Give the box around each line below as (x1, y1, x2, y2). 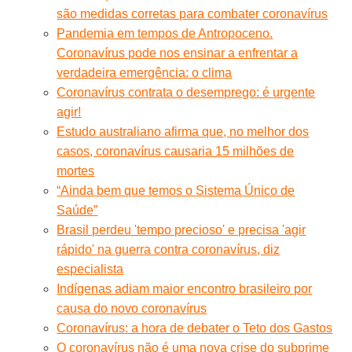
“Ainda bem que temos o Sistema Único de (57, 183, 295, 197)
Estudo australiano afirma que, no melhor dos (57, 124, 310, 138)
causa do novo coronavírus (57, 301, 207, 315)
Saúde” (57, 203, 98, 217)
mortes (57, 163, 95, 178)
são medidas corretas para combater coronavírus (57, 6, 328, 20)
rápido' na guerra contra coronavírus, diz (57, 242, 280, 256)
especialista (57, 262, 124, 276)
